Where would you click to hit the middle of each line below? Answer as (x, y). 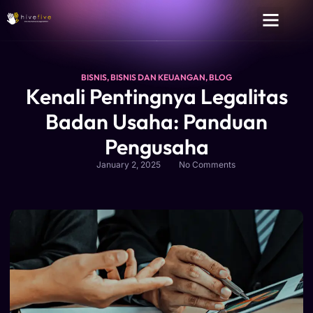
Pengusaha (156, 146)
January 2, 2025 (128, 164)
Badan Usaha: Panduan (156, 121)
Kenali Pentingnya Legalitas (156, 96)
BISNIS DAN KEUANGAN (158, 77)
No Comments (207, 164)
